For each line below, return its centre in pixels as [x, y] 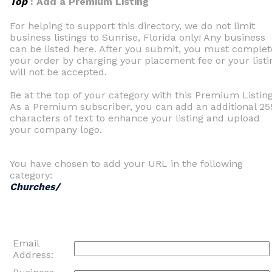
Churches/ [35, 187]
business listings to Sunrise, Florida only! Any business [138, 37]
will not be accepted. [58, 72]
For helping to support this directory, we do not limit [132, 26]
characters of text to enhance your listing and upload [135, 118]
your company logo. [56, 130]
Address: [33, 255]
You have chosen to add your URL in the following [126, 164]
